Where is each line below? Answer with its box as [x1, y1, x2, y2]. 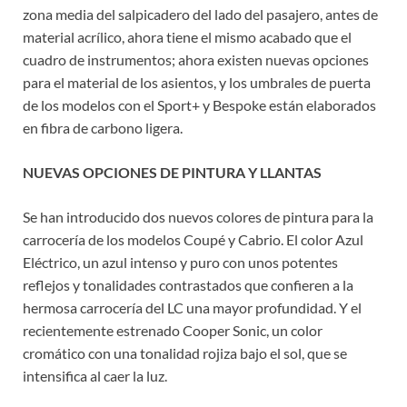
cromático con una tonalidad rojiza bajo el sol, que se [23, 344, 347, 362]
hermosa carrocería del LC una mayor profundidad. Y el [23, 299, 362, 317]
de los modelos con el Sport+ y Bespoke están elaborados [23, 96, 376, 114]
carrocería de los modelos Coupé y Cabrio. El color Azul [23, 231, 363, 249]
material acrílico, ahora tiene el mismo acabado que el [23, 28, 352, 46]
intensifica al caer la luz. [23, 367, 167, 385]
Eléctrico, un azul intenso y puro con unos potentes [23, 253, 338, 272]
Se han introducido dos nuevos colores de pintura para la [23, 208, 373, 226]
